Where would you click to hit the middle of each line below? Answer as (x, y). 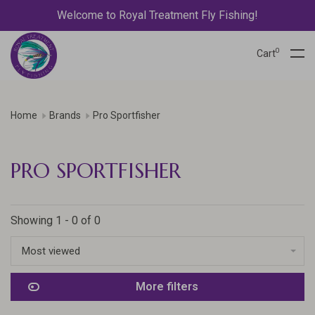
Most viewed (51, 251)
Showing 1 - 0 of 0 (56, 220)
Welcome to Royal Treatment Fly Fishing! (157, 15)
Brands (65, 115)
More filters (167, 287)
